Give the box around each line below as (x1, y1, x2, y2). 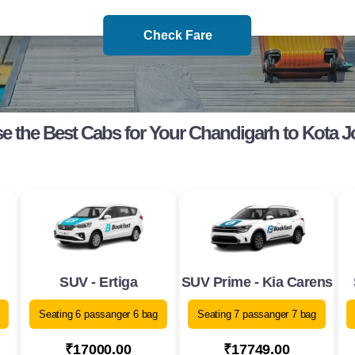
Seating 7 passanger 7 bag (197, 308, 316, 321)
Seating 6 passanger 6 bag (39, 308, 158, 321)
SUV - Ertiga (59, 274, 137, 291)
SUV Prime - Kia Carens (181, 274, 333, 291)
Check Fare (143, 29, 212, 42)
